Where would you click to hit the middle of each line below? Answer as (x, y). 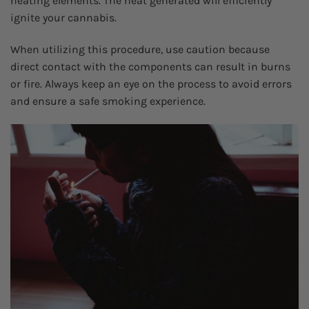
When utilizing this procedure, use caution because (140, 49)
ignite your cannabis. (63, 18)
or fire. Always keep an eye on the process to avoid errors (151, 83)
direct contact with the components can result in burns (150, 66)
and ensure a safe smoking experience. (108, 101)
